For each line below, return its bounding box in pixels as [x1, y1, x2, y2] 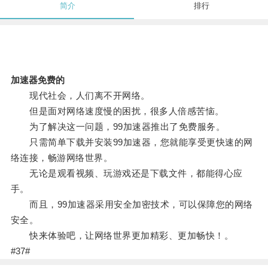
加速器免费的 [10, 75, 65, 86]
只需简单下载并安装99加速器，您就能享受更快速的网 [10, 137, 253, 148]
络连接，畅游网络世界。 [10, 153, 113, 163]
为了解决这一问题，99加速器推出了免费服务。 [10, 121, 226, 132]
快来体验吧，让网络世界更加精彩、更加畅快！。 [10, 230, 234, 241]
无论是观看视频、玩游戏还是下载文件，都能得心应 [10, 168, 243, 179]
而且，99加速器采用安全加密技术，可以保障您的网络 [10, 199, 253, 210]
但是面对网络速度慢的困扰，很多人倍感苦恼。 [10, 106, 224, 117]
